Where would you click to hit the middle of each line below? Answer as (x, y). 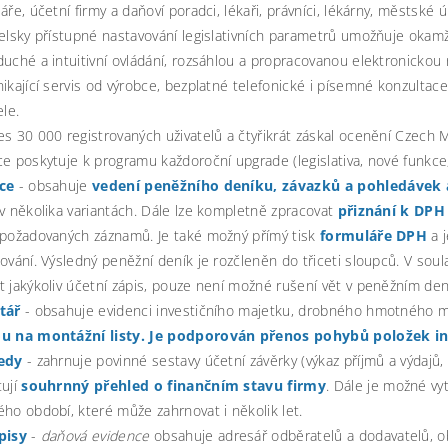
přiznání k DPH (391, 210)
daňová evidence (95, 435)
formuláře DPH (373, 235)
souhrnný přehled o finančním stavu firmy (174, 385)
